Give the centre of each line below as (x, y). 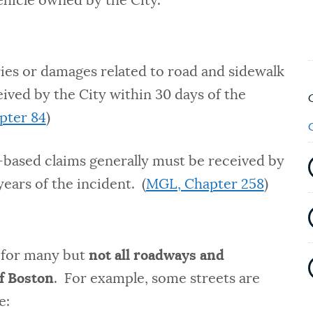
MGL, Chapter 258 (205, 185)
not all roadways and (157, 256)
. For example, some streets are (157, 279)
